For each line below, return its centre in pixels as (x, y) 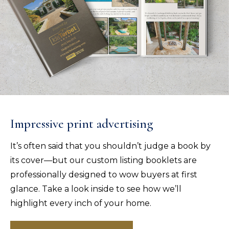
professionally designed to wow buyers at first (104, 175)
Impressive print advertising (82, 124)
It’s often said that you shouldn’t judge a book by (110, 146)
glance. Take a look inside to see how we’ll (96, 189)
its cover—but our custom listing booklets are (104, 161)
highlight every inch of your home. (81, 203)
